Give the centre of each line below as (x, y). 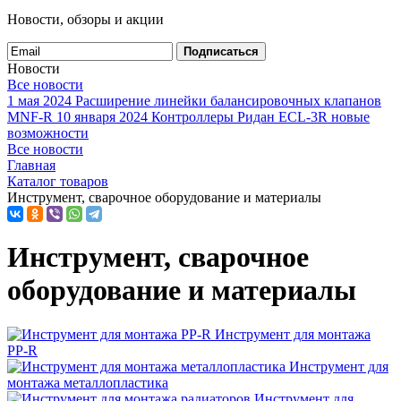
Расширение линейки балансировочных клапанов (228, 101)
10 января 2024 (102, 117)
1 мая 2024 (39, 101)
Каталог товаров (58, 181)
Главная (31, 165)
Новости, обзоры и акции (85, 19)
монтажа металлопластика (88, 382)
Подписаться (221, 51)
